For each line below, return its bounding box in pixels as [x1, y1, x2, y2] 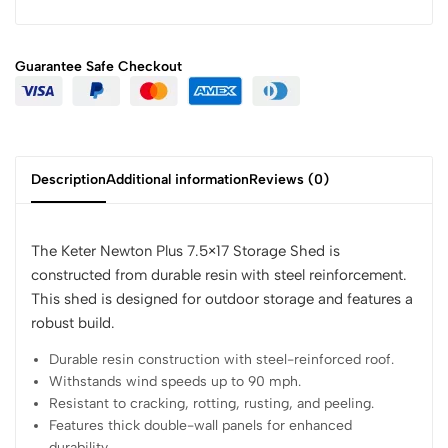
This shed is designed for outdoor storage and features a [31, 289, 413, 308]
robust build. [31, 313, 115, 332]
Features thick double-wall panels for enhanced [49, 416, 353, 434]
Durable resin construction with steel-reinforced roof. [49, 350, 395, 368]
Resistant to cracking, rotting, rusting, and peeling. [49, 394, 375, 412]
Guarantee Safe [15, 57, 114, 75]
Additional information [106, 170, 249, 188]
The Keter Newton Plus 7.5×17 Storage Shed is [31, 241, 340, 260]
